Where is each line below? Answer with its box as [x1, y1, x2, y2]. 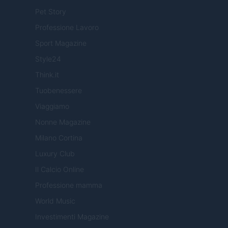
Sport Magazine [35, 39, 87, 48]
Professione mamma [35, 181, 102, 190]
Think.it [35, 70, 59, 79]
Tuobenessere [35, 86, 82, 95]
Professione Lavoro [35, 23, 99, 32]
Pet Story [35, 7, 66, 16]
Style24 [35, 54, 61, 64]
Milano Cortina [35, 133, 82, 142]
